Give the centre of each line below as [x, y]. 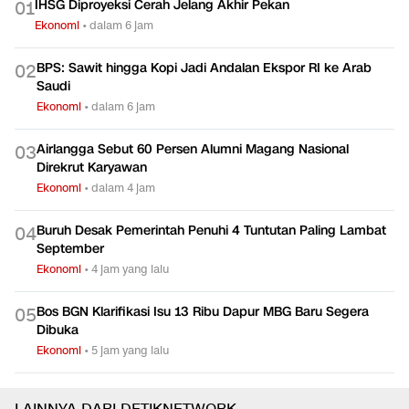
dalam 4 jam [123, 188]
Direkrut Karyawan [92, 168]
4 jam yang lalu [130, 269]
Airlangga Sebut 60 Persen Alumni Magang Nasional [193, 150]
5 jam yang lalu [130, 351]
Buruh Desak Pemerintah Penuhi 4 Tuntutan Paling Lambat [211, 231]
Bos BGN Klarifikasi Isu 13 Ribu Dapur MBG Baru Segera [203, 312]
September [70, 249]
